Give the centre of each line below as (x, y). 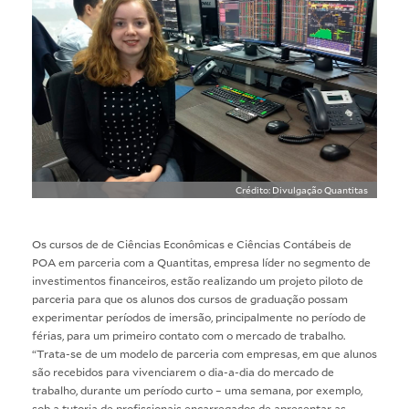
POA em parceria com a (94, 262)
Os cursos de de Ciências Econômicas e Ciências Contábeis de (192, 243)
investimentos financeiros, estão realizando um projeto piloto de (198, 280)
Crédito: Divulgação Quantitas (302, 189)
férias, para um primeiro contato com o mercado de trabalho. (189, 335)
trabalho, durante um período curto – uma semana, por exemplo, (197, 389)
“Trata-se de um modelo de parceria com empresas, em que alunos (204, 353)
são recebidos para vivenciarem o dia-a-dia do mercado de (183, 371)
